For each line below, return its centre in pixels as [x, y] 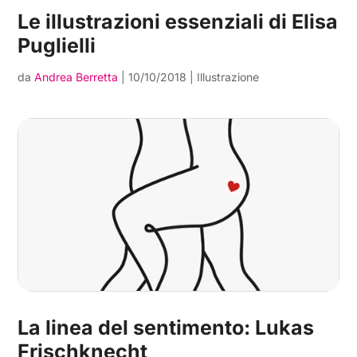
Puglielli [57, 45]
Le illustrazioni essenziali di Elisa [178, 21]
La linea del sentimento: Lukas [166, 328]
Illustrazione [228, 76]
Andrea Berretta [76, 76]
